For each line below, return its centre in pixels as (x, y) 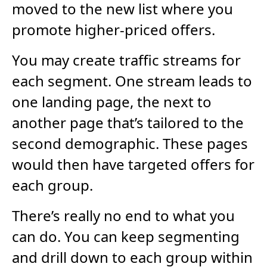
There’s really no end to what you (123, 215)
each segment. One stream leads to (132, 80)
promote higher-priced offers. (114, 29)
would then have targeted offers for (133, 164)
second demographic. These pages (130, 143)
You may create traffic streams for (126, 60)
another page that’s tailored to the (128, 122)
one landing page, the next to (112, 101)
